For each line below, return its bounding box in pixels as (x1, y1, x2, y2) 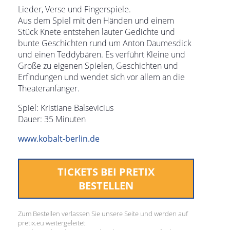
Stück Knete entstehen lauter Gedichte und (18, 26, 175, 37)
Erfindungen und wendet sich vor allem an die (18, 71, 185, 83)
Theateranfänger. (18, 83, 80, 94)
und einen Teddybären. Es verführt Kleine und (18, 49, 185, 60)
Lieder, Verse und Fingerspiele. (18, 4, 131, 15)
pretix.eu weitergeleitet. (18, 218, 87, 227)
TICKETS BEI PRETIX (57, 165, 155, 179)
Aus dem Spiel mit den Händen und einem (18, 15, 174, 26)
